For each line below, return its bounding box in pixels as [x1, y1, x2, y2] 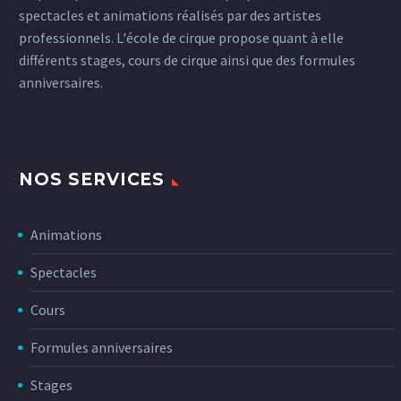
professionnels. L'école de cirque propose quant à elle [19, 28, 344, 47]
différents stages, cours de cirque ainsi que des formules [19, 50, 355, 69]
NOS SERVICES [19, 168, 166, 190]
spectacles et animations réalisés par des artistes [19, 5, 321, 24]
